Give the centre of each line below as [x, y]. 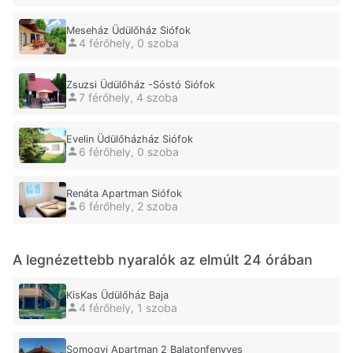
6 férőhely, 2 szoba [128, 206]
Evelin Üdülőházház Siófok [130, 139]
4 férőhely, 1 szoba [128, 307]
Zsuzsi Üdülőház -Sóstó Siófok [141, 85]
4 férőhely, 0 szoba [129, 43]
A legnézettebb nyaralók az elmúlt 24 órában [163, 260]
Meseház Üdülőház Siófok [128, 31]
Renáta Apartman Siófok [124, 194]
